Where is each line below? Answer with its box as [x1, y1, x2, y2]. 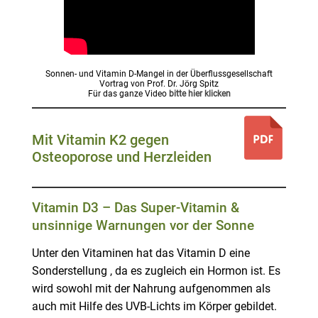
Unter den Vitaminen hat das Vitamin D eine [31, 247, 250, 261]
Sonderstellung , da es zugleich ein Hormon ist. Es [31, 265, 280, 278]
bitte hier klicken [168, 89, 231, 99]
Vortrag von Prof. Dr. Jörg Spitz [99, 79, 219, 89]
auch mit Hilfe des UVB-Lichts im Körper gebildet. [31, 300, 277, 314]
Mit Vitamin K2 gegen [31, 131, 169, 149]
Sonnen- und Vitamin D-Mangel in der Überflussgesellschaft [45, 69, 273, 79]
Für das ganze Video [87, 89, 169, 99]
